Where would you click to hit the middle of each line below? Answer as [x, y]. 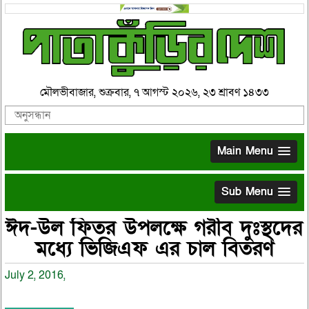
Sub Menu [248, 191]
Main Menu [246, 151]
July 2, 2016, [35, 275]
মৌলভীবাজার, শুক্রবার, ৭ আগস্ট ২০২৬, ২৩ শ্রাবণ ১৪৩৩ [154, 92]
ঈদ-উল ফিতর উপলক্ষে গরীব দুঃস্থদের [154, 228]
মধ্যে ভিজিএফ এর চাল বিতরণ [154, 249]
